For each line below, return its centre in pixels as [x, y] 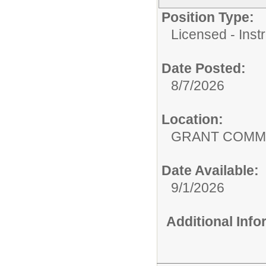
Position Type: [208, 18]
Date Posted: [204, 69]
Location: [192, 120]
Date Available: [210, 171]
